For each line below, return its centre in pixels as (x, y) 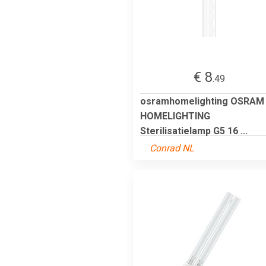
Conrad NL (172, 148)
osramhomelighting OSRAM (202, 101)
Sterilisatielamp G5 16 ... (194, 131)
